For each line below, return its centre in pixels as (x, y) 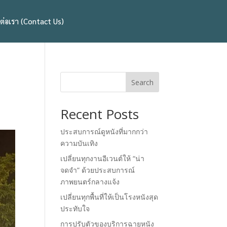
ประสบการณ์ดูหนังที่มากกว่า (104, 131)
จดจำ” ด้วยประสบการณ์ (98, 170)
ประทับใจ (75, 208)
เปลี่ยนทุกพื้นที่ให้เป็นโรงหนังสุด (109, 197)
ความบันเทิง (79, 143)
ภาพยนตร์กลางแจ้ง (90, 181)
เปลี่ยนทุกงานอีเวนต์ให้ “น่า (103, 158)
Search (142, 82)
